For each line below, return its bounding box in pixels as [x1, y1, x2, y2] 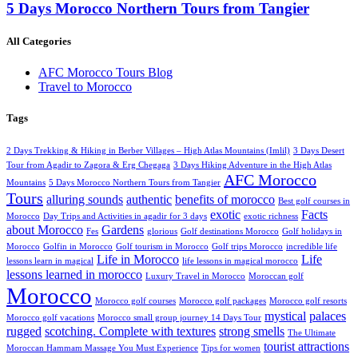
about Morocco [6, 223, 83, 238]
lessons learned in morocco [6, 268, 142, 283]
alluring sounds [46, 193, 123, 208]
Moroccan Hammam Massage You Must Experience [6, 344, 198, 353]
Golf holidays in [282, 227, 342, 237]
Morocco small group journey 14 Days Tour [97, 313, 261, 323]
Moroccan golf [249, 272, 304, 281]
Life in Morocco [97, 253, 179, 268]
